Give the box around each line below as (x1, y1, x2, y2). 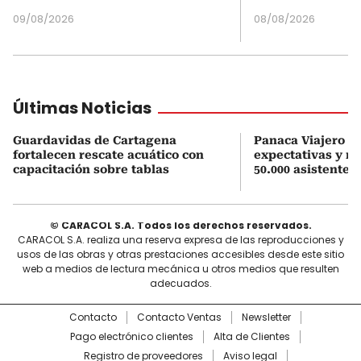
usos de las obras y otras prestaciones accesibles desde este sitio (17, 247, 344, 261)
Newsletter (242, 310, 291, 324)
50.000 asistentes (254, 163, 356, 176)
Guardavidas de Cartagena (13, 134, 176, 147)
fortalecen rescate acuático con (13, 148, 204, 161)
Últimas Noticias (13, 97, 151, 119)
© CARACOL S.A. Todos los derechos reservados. (49, 218, 312, 232)
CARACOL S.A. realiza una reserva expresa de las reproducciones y (17, 233, 344, 247)
